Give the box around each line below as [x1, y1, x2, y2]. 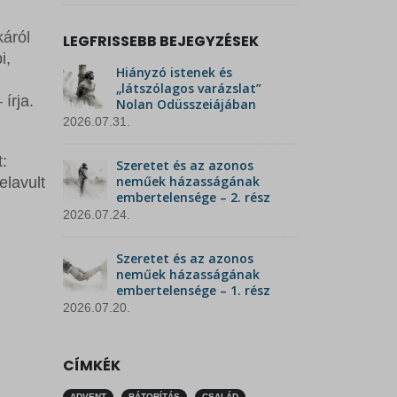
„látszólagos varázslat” [116, 80, 261, 97]
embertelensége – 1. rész [116, 282, 270, 300]
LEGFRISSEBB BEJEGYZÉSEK [63, 31, 259, 52]
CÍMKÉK [63, 355, 121, 377]
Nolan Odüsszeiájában [116, 96, 256, 113]
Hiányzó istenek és [116, 64, 232, 82]
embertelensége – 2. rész [116, 189, 270, 206]
